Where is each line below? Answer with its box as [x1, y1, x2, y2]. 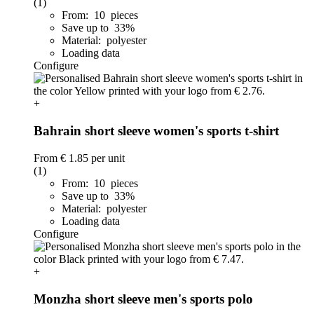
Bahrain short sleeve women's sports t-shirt [34, 123, 279, 139]
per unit [88, 151, 125, 164]
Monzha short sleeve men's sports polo [34, 291, 253, 306]
